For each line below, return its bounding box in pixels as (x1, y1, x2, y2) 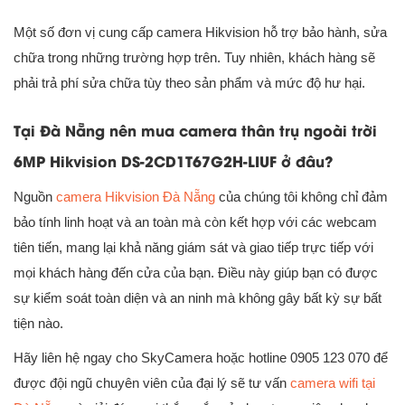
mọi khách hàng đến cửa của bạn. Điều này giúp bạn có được (14, 264, 378, 280)
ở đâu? (281, 149, 333, 171)
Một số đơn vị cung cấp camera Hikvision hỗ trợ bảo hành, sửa (14, 24, 387, 40)
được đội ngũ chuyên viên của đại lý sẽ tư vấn (14, 374, 290, 391)
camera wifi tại (290, 374, 375, 391)
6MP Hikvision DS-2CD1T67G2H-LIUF (14, 149, 281, 171)
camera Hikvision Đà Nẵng (56, 188, 215, 204)
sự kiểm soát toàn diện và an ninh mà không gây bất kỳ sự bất (14, 289, 381, 306)
